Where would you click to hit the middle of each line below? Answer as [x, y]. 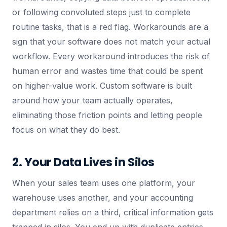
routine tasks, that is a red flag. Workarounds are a [110, 27]
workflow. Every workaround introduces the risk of [111, 56]
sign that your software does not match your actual [111, 42]
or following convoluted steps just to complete [101, 12]
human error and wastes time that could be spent [107, 71]
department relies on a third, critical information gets [113, 212]
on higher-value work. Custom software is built [102, 86]
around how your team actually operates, [92, 100]
